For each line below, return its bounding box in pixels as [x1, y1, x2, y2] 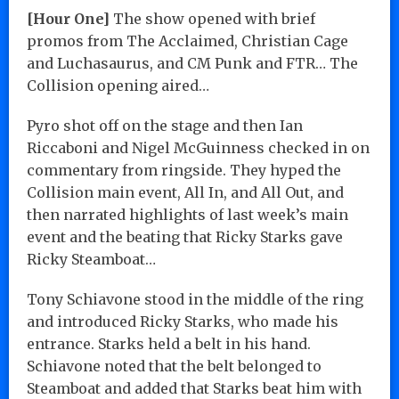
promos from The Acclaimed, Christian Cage [27, 31, 348, 50]
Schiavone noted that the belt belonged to [27, 356, 322, 375]
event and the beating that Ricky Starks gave [27, 227, 343, 246]
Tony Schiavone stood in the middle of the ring [27, 289, 363, 308]
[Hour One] [27, 9, 110, 28]
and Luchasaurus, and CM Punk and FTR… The [27, 53, 358, 72]
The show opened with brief [110, 9, 315, 28]
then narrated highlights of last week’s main [27, 205, 348, 224]
